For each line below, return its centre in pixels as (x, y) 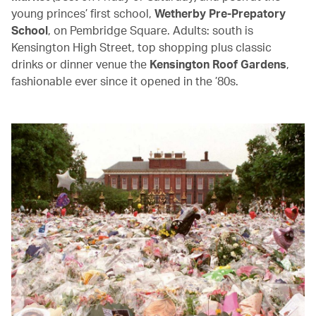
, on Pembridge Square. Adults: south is (151, 30)
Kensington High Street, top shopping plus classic (141, 47)
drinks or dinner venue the (80, 63)
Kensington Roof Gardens (218, 63)
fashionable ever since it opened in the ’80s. (125, 80)
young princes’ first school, (83, 13)
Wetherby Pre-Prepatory (220, 13)
